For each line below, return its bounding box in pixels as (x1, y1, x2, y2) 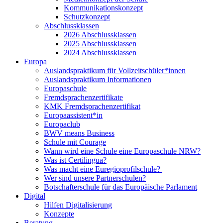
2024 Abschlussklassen (64, 48, 136, 57)
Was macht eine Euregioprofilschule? (44, 165, 162, 174)
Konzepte (44, 210, 74, 219)
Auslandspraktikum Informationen (44, 75, 151, 84)
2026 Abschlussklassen (64, 30, 136, 39)
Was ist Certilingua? (44, 156, 107, 165)
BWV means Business (44, 129, 114, 138)
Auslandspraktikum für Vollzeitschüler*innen (44, 66, 186, 75)
